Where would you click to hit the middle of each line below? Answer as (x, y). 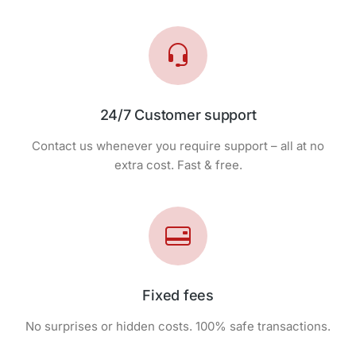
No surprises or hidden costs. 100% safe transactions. (178, 326)
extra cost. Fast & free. (178, 164)
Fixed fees (178, 295)
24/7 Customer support (178, 114)
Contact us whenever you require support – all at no (178, 145)
